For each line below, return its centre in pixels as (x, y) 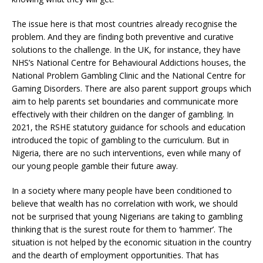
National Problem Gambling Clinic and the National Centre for (129, 75)
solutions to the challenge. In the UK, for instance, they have (126, 50)
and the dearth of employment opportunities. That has (115, 255)
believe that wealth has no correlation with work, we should (125, 203)
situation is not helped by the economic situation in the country (131, 242)
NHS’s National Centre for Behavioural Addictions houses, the (129, 63)
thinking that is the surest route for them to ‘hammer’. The (122, 229)
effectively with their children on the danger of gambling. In (123, 114)
